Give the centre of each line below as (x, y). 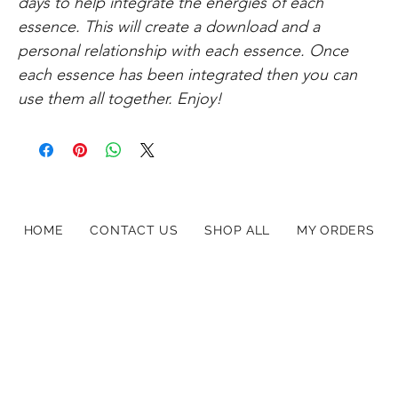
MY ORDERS (336, 231)
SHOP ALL (238, 231)
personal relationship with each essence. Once (183, 50)
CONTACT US (134, 231)
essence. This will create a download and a (169, 26)
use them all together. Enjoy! (120, 98)
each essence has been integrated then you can (188, 74)
